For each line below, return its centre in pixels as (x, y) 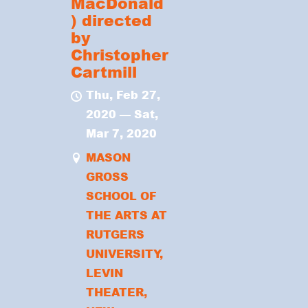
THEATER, (116, 291)
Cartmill (104, 72)
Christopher (120, 55)
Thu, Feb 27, (123, 95)
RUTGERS (115, 234)
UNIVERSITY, (124, 253)
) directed (112, 21)
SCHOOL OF (121, 195)
